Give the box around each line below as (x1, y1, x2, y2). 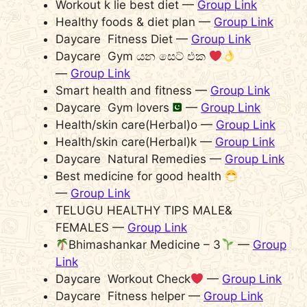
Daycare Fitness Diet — (56, 32, 191, 47)
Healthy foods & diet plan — (56, 15, 214, 29)
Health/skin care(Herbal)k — (56, 135, 215, 149)
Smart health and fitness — (56, 84, 210, 98)
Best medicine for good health (56, 169, 225, 184)
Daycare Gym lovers (56, 101, 169, 115)
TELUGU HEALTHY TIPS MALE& (56, 204, 232, 218)
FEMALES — (56, 221, 127, 235)
